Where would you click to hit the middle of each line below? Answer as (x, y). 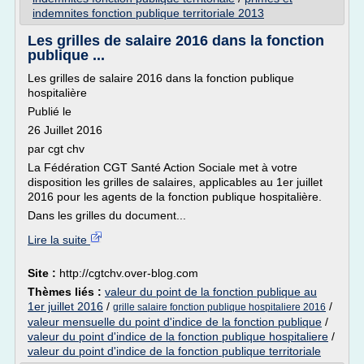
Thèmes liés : (66, 292)
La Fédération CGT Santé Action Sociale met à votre (162, 167)
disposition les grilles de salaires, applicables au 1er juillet (175, 182)
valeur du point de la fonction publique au (211, 292)
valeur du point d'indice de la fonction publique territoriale (174, 351)
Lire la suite (59, 240)
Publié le (50, 111)
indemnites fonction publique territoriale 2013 (148, 13)
